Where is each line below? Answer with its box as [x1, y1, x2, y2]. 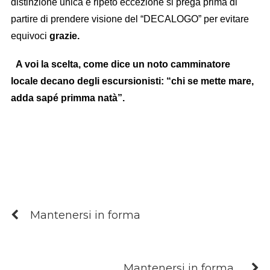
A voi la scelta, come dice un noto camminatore [15, 58, 230, 69]
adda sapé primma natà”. [10, 92, 130, 103]
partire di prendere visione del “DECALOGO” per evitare [10, 13, 249, 24]
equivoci [10, 30, 49, 41]
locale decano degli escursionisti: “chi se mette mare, [10, 75, 254, 86]
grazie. [49, 30, 80, 41]
